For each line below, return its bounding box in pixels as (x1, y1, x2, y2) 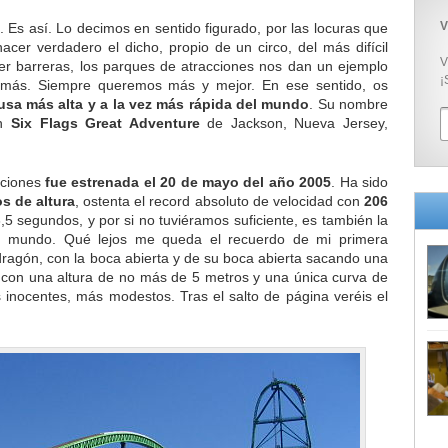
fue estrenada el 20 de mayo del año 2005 (45, 174, 332, 191)
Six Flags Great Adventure (11, 115, 200, 131)
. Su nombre (309, 96, 389, 112)
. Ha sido (331, 174, 389, 191)
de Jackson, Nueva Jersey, (199, 115, 389, 131)
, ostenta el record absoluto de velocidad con (75, 193, 365, 210)
